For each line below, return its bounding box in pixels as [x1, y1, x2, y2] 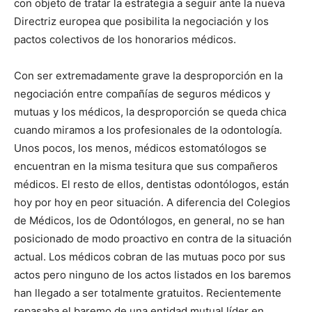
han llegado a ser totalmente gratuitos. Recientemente [14, 286, 281, 299]
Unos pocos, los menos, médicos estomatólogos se [14, 141, 267, 155]
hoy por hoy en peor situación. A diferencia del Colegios [14, 196, 290, 209]
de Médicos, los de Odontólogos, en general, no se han [14, 214, 285, 227]
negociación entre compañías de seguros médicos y [14, 87, 270, 100]
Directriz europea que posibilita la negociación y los [14, 15, 269, 28]
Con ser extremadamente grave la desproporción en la [14, 69, 283, 82]
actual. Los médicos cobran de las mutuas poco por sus [14, 250, 286, 263]
